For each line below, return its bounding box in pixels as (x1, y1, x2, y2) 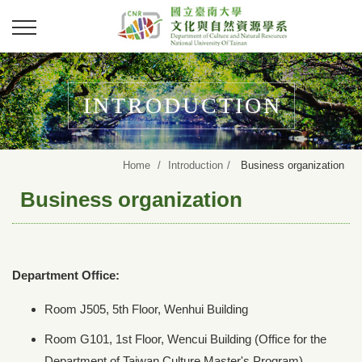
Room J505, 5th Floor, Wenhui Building (44, 302, 248, 316)
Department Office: (12, 268, 120, 282)
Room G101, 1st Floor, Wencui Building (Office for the (44, 332, 326, 346)
